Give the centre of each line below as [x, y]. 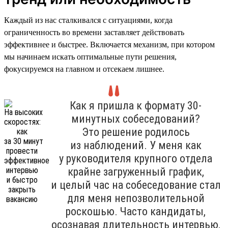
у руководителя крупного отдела [136, 158]
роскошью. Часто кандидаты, [136, 211]
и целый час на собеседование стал [136, 185]
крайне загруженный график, [136, 172]
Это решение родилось [136, 132]
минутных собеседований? [136, 119]
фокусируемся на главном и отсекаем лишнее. [84, 69]
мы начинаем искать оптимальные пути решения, [90, 56]
